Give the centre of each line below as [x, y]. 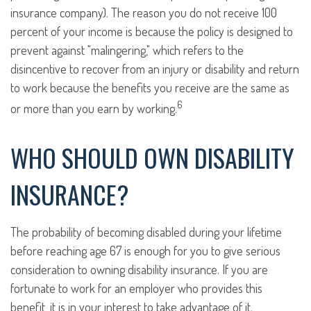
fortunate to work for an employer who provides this [136, 288]
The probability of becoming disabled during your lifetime [146, 232]
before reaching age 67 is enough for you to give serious [145, 251]
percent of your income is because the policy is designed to [152, 32]
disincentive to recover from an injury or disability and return [155, 69]
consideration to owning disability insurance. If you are [139, 270]
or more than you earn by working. [94, 109]
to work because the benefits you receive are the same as [150, 88]
